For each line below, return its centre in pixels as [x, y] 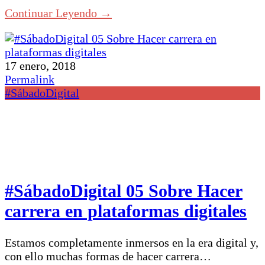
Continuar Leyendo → [58, 13]
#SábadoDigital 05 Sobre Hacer [124, 190]
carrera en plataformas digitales [126, 211]
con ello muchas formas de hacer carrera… [108, 256]
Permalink [30, 80]
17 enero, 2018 [40, 66]
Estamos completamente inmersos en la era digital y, [132, 242]
